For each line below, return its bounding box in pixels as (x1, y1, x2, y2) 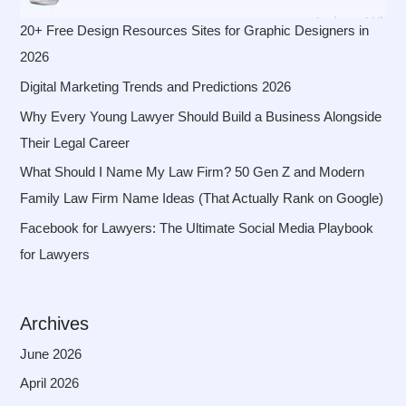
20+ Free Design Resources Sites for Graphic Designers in (20, 24, 370, 39)
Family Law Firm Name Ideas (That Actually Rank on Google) (20, 191, 384, 207)
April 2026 (20, 376, 80, 391)
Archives (20, 313, 90, 333)
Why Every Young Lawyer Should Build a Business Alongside (20, 109, 382, 124)
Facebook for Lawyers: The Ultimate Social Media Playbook (20, 220, 374, 236)
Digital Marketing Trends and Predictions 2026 (20, 79, 292, 94)
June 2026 (20, 346, 82, 362)
